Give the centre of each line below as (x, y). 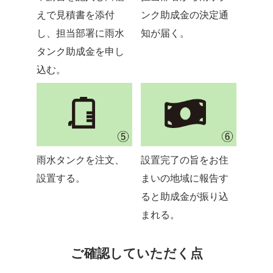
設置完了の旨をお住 (184, 161)
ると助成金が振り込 (184, 197)
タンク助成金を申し (80, 51)
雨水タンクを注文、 (80, 161)
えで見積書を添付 (75, 15)
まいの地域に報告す (184, 179)
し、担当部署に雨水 (80, 33)
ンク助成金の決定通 (184, 15)
